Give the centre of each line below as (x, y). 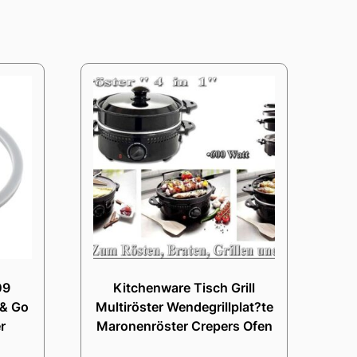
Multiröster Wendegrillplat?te (184, 306)
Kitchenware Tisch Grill (184, 287)
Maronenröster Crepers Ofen (184, 326)
